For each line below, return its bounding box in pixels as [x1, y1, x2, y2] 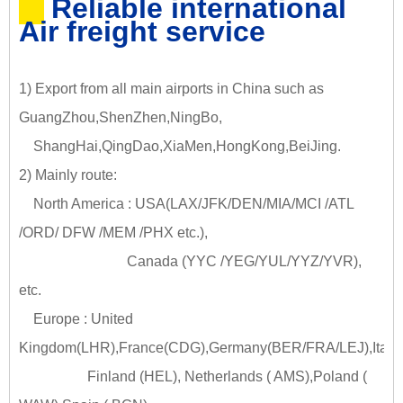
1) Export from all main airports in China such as [19, 80, 324, 96]
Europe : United [19, 310, 133, 327]
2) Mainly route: [19, 166, 117, 183]
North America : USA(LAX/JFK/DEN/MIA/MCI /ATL [19, 195, 354, 211]
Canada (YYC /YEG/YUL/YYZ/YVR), [19, 253, 365, 269]
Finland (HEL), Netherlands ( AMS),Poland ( [19, 368, 367, 384]
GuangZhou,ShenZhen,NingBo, [19, 109, 222, 125]
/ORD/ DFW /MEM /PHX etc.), [19, 224, 211, 240]
